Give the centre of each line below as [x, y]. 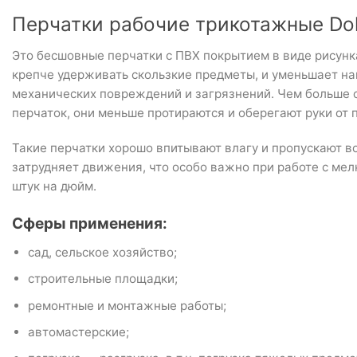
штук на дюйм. [54, 186]
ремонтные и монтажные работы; [127, 305]
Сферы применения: [90, 223]
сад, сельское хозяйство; [102, 253]
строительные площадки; [102, 279]
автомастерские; [78, 331]
